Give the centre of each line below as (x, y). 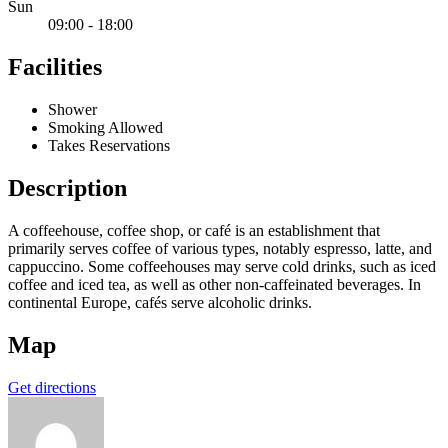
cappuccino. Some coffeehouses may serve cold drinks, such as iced (222, 266)
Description (67, 187)
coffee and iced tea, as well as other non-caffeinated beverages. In (214, 284)
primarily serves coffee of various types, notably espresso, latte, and (220, 248)
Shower (72, 109)
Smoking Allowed (105, 127)
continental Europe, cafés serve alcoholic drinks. (160, 302)
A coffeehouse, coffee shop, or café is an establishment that (194, 230)
